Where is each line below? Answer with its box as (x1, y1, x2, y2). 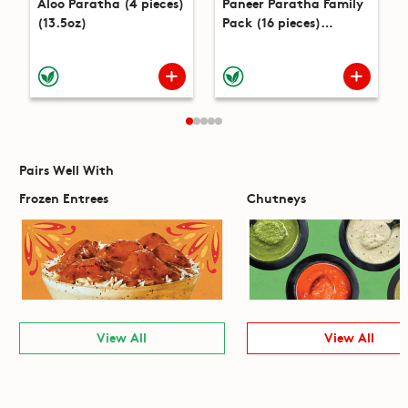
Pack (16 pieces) (221, 13, 321, 32)
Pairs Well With (18, 160, 114, 179)
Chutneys (246, 189, 306, 208)
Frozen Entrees (18, 189, 108, 208)
